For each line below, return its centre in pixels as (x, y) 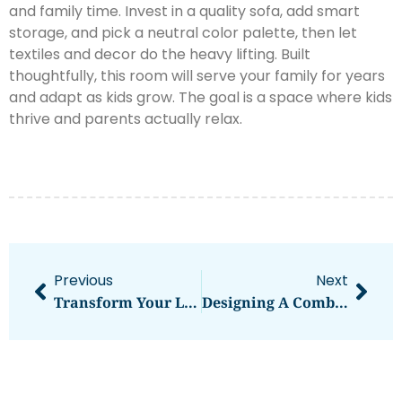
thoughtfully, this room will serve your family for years (197, 75)
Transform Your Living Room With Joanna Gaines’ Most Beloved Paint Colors (191, 303)
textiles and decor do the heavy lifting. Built (160, 54)
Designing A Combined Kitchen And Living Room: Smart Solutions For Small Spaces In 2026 (341, 303)
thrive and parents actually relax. (126, 118)
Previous (83, 281)
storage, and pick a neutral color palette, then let (183, 32)
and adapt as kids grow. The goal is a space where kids (201, 97)
